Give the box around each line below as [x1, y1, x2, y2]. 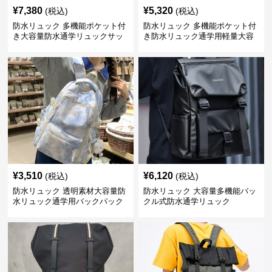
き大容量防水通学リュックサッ [13, 32, 124, 41]
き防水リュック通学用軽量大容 [143, 32, 254, 41]
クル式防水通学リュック [143, 197, 230, 206]
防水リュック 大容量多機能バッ [143, 186, 256, 195]
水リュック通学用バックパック [13, 197, 124, 206]
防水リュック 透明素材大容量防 [13, 186, 126, 195]
